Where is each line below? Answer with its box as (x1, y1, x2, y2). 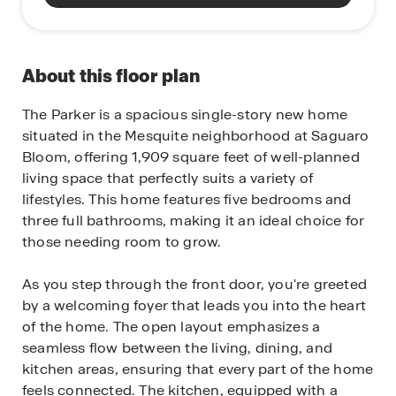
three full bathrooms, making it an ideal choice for (22, 211, 365, 230)
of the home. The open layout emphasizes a (22, 317, 321, 336)
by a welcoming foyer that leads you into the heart (22, 296, 367, 315)
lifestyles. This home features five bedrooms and (22, 190, 352, 209)
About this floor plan (22, 65, 201, 88)
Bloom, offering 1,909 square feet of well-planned (22, 148, 360, 166)
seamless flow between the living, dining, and (22, 339, 333, 357)
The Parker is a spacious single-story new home (22, 105, 348, 124)
